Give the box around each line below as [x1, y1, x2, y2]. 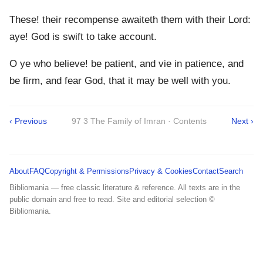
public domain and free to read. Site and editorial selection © [9, 194, 215, 204]
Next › [231, 116, 254, 126]
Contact [193, 166, 219, 176]
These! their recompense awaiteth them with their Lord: [9, 14, 251, 25]
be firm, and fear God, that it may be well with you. [9, 75, 231, 86]
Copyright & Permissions [45, 166, 129, 176]
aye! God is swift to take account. [9, 31, 157, 42]
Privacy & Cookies [129, 166, 193, 176]
